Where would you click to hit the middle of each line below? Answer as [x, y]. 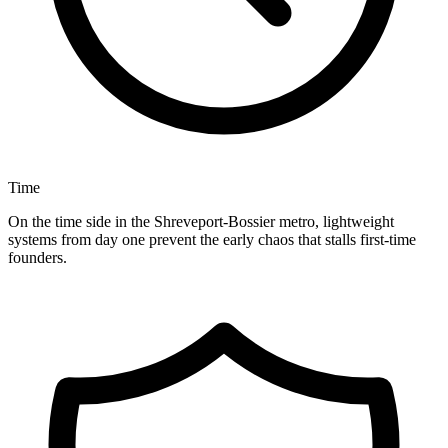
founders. [37, 258]
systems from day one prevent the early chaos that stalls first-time [212, 240]
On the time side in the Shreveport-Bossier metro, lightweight [201, 222]
